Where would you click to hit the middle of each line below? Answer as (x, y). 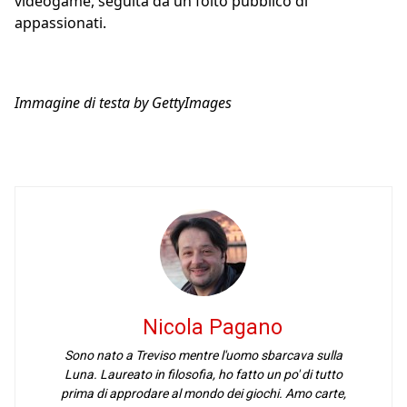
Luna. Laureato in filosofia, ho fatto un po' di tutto (203, 375)
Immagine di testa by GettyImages (123, 103)
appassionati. (60, 23)
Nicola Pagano (213, 328)
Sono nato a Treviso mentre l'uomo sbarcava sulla (203, 356)
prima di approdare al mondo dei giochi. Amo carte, (203, 394)
